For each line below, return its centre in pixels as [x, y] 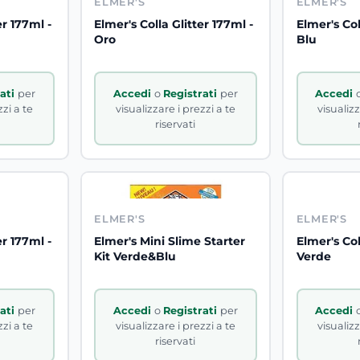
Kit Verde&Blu [135, 257]
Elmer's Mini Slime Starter [170, 241]
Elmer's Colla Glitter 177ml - [174, 25]
